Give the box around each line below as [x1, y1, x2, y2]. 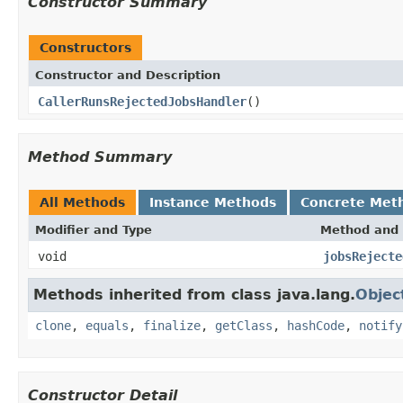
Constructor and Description [35, 67, 220, 82]
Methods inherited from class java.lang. [33, 285, 355, 303]
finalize [143, 318, 201, 333]
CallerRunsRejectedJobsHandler [38, 94, 246, 109]
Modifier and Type [35, 222, 152, 237]
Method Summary [28, 148, 172, 166]
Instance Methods [149, 194, 276, 210]
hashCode [287, 318, 345, 333]
